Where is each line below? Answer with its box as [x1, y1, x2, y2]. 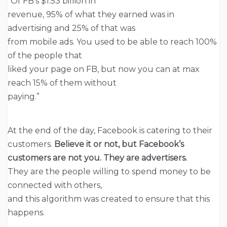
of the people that [8, 50, 82, 60]
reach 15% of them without [8, 78, 117, 88]
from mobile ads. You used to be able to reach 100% [8, 36, 217, 47]
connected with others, [8, 180, 102, 190]
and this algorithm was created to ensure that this [8, 194, 210, 204]
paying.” [8, 91, 40, 101]
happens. [8, 207, 45, 217]
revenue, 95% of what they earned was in [8, 9, 174, 19]
